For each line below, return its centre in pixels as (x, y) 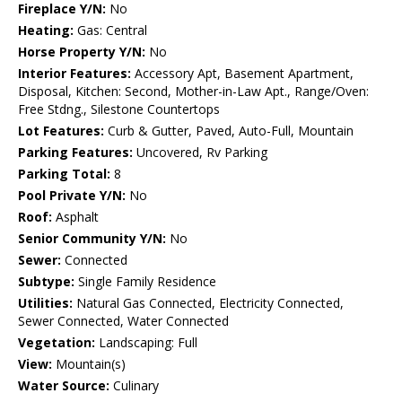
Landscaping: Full (146, 343)
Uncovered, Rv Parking (200, 153)
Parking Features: (75, 153)
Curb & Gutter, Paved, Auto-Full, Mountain (229, 131)
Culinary (134, 386)
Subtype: (46, 282)
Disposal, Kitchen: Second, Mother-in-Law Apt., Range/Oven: (193, 92)
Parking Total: (64, 174)
